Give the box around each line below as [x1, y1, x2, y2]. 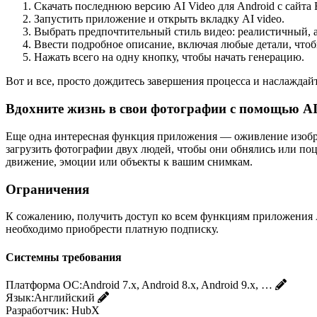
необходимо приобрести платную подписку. [6, 223, 219, 236]
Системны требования [6, 250, 122, 263]
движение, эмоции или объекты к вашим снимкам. [6, 155, 253, 168]
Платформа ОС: [6, 278, 82, 291]
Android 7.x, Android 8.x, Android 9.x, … [82, 278, 272, 291]
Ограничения [6, 181, 89, 197]
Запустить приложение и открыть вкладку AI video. [34, 13, 284, 25]
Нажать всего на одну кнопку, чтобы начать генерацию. [34, 51, 304, 64]
